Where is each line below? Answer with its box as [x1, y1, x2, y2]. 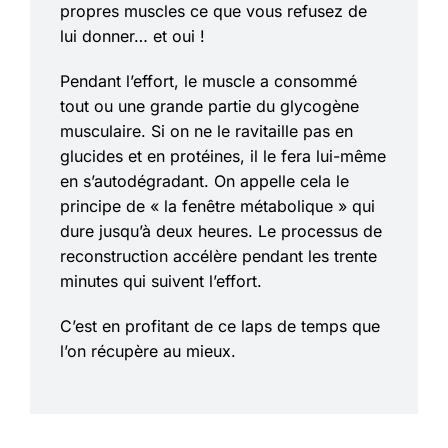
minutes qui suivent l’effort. [60, 271, 262, 292]
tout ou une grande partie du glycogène [60, 96, 359, 117]
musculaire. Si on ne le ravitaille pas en [60, 121, 353, 142]
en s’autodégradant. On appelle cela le [60, 171, 349, 192]
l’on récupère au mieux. [60, 341, 236, 362]
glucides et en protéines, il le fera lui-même [60, 146, 386, 167]
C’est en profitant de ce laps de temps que [60, 316, 380, 337]
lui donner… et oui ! [60, 26, 205, 47]
